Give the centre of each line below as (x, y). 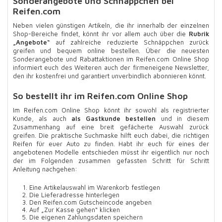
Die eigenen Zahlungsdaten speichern (86, 217)
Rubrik (199, 33)
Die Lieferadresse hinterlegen (74, 194)
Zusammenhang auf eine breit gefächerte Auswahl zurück (111, 127)
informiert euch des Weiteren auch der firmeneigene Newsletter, (111, 67)
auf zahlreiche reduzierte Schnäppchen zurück (130, 42)
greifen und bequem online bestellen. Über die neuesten (111, 50)
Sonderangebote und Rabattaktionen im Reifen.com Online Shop (111, 59)
